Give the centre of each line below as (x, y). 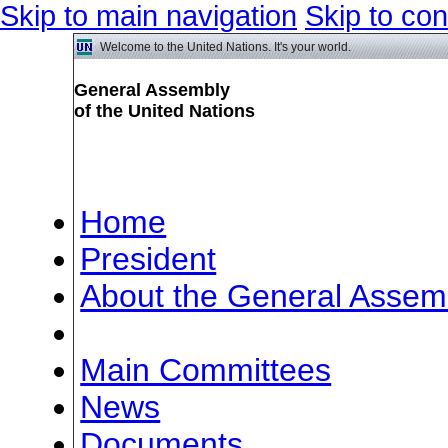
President (148, 258)
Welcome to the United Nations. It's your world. (225, 46)
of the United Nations (164, 110)
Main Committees (206, 369)
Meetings (151, 332)
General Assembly (151, 89)
